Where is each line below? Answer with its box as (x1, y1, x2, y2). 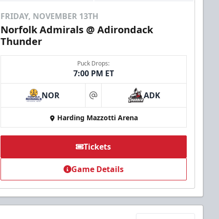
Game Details (71, 164, 124, 175)
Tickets (84, 141, 111, 153)
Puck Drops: (77, 59, 110, 68)
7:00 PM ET (73, 68, 114, 79)
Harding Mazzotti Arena (57, 113, 138, 123)
